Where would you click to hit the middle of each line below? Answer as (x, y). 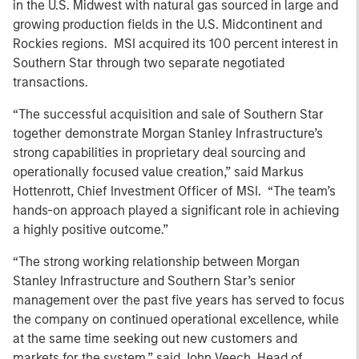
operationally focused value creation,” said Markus (158, 172)
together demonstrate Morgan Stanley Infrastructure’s (168, 133)
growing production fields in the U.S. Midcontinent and (167, 24)
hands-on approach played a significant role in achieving (176, 210)
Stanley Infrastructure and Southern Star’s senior (154, 281)
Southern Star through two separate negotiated (149, 63)
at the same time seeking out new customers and (155, 339)
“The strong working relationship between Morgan (156, 262)
